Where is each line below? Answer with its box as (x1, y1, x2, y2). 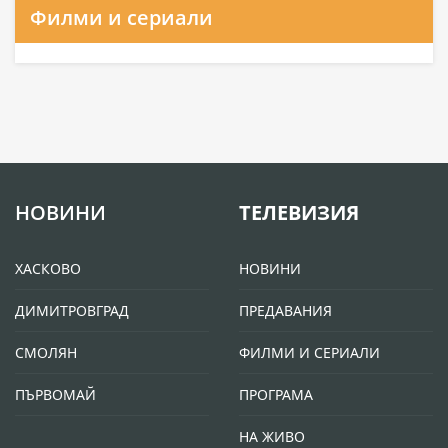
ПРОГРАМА (239, 385, 313, 405)
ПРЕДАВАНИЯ (239, 301, 332, 321)
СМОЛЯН (15, 343, 77, 363)
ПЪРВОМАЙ (15, 385, 96, 405)
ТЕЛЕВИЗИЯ (239, 199, 359, 227)
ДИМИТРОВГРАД (15, 301, 129, 321)
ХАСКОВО (15, 259, 81, 279)
